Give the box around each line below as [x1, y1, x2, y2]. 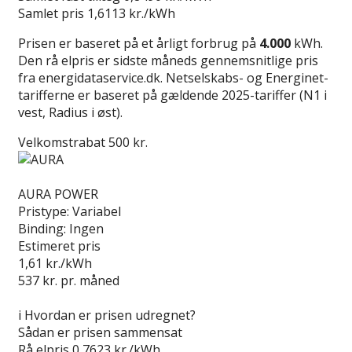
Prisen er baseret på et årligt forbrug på [18, 34, 259, 52]
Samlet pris [18, 4, 84, 22]
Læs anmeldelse [18, 167, 112, 185]
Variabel [72, 202, 121, 220]
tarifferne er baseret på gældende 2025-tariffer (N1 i [18, 86, 327, 104]
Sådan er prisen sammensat [18, 323, 182, 341]
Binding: [18, 219, 66, 237]
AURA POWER [18, 185, 98, 203]
